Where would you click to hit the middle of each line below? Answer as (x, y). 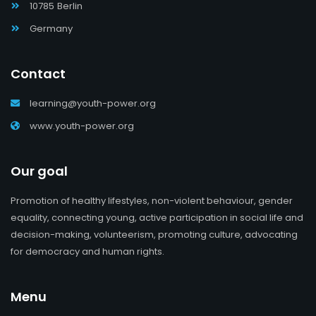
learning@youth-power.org (92, 103)
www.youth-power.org (81, 126)
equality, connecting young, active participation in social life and (157, 218)
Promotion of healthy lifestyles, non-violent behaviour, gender (152, 201)
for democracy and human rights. (87, 251)
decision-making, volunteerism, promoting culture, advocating (154, 235)
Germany (50, 29)
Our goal (39, 171)
